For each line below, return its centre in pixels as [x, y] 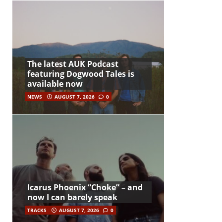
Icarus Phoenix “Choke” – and [85, 188]
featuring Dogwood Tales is [81, 74]
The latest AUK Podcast [73, 64]
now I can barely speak [72, 197]
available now [55, 83]
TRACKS [37, 210]
